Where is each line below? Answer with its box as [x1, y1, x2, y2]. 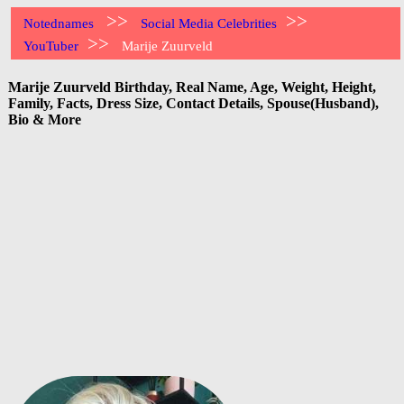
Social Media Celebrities [141, 16, 278, 31]
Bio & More [8, 111, 81, 127]
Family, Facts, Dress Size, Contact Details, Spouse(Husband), [8, 95, 379, 111]
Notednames [23, 16, 95, 31]
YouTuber [23, 39, 79, 53]
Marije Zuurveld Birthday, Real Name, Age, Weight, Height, [8, 78, 376, 95]
